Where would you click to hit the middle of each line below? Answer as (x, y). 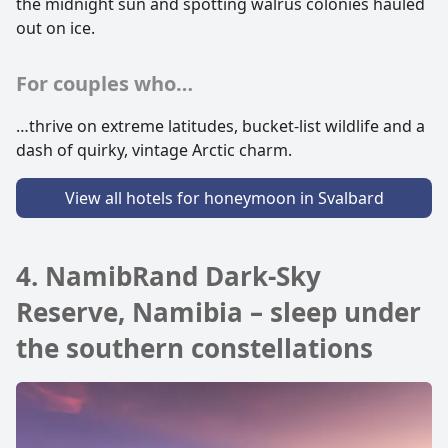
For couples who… (104, 83)
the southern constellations (194, 347)
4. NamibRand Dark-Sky (168, 275)
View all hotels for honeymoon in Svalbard (224, 197)
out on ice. (55, 27)
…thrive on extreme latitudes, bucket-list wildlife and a (220, 125)
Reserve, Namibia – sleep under (218, 311)
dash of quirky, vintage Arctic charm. (154, 149)
